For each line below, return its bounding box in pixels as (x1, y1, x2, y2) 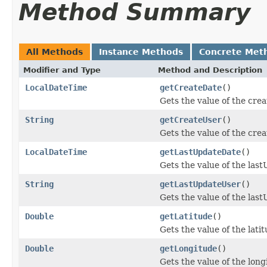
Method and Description (158, 65, 262, 74)
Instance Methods (99, 46, 183, 57)
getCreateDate (160, 82, 222, 92)
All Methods (26, 46, 83, 57)
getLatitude (160, 211, 212, 221)
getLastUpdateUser (160, 179, 241, 189)
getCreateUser (160, 114, 222, 125)
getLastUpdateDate (160, 147, 241, 157)
